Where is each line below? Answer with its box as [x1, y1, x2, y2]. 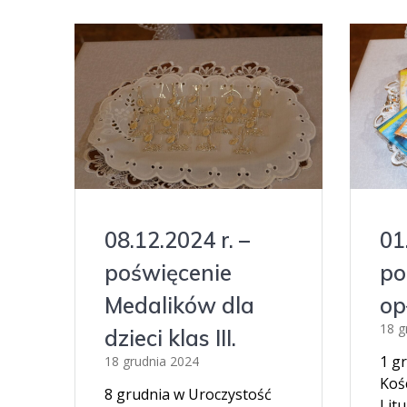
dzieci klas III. [104, 323, 237, 352]
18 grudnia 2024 [104, 352, 200, 370]
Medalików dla [104, 291, 255, 319]
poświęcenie [104, 258, 233, 286]
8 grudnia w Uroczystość [104, 383, 273, 404]
